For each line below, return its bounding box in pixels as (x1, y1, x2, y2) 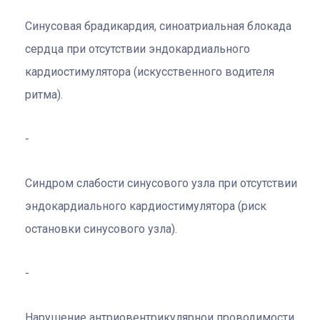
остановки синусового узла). (25, 221, 177, 236)
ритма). (25, 87, 63, 101)
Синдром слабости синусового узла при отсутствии (25, 176, 297, 190)
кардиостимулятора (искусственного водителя (25, 64, 274, 79)
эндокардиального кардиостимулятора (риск (25, 199, 266, 213)
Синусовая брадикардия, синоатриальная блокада (25, 19, 291, 33)
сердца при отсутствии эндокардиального (25, 41, 250, 56)
